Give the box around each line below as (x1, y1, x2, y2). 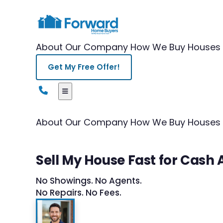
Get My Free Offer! (48, 61, 120, 72)
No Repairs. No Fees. (36, 186, 121, 199)
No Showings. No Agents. (36, 174, 142, 187)
